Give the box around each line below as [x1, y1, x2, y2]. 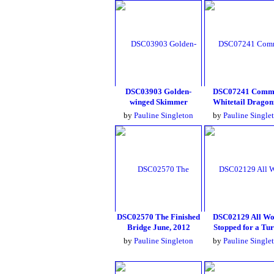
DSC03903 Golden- [125, 87, 191, 96]
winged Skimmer [129, 97, 188, 106]
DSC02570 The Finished [117, 212, 200, 221]
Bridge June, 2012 [127, 223, 190, 232]
